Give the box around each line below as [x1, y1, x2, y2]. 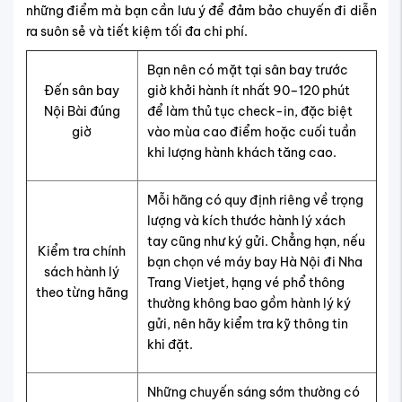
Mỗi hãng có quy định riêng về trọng [146, 191, 363, 208]
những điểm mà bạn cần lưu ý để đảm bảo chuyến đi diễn [25, 2, 377, 19]
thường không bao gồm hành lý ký [146, 294, 351, 311]
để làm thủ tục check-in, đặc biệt [146, 102, 353, 119]
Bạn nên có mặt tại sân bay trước [146, 61, 348, 78]
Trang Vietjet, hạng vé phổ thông [146, 274, 345, 291]
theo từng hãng [35, 284, 128, 301]
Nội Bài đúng [43, 102, 120, 119]
